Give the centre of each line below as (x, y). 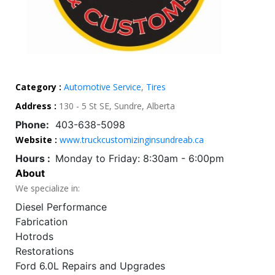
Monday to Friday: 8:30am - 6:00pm (140, 159)
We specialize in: (48, 188)
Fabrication (41, 222)
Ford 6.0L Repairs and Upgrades (90, 266)
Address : (37, 106)
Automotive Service (103, 87)
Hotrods (34, 237)
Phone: (32, 125)
